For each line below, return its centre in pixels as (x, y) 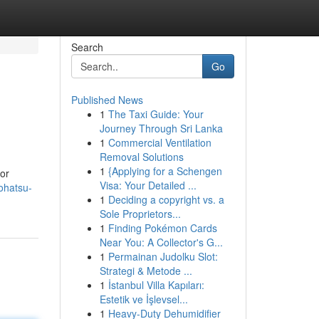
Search (87, 47)
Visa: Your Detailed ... (148, 185)
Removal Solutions (141, 157)
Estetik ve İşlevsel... (143, 299)
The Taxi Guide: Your (156, 114)
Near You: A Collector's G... (161, 242)
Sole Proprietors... (140, 214)
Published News (107, 100)
